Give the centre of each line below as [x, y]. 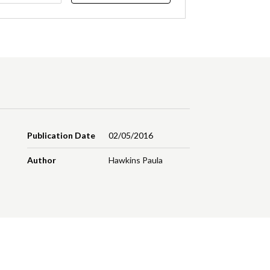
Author [42, 160]
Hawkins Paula [135, 160]
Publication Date [61, 136]
